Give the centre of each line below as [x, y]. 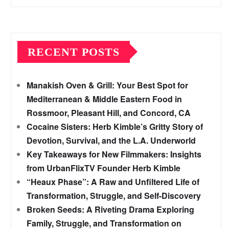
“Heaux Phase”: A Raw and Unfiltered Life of [113, 181]
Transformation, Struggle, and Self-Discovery [114, 195]
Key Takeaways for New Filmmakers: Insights [114, 154]
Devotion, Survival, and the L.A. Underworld [111, 140]
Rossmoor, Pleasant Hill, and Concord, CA [109, 112]
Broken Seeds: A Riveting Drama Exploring [110, 209]
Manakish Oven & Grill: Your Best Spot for [107, 85]
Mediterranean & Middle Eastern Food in [104, 99]
